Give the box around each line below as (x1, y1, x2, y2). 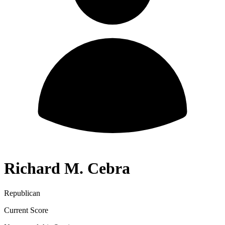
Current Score (4, 205, 48, 214)
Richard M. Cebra (4, 159, 130, 178)
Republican (4, 188, 40, 197)
